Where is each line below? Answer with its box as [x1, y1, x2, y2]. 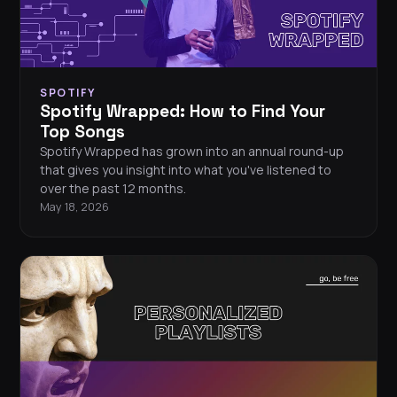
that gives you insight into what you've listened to [40, 161, 331, 179]
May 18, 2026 [40, 199, 109, 215]
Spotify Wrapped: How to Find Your [40, 100, 325, 123]
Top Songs [40, 121, 125, 144]
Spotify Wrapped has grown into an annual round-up [40, 143, 344, 160]
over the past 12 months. [40, 180, 186, 198]
